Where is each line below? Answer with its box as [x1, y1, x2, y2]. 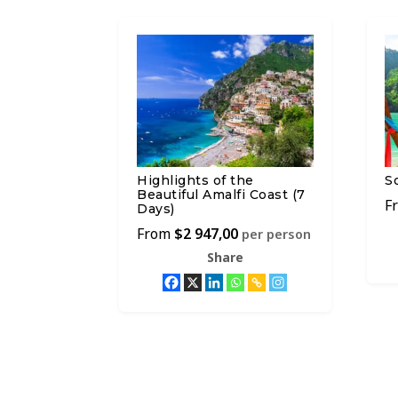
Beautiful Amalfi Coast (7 [137, 186, 306, 203]
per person [242, 225, 312, 243]
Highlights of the [137, 171, 254, 188]
